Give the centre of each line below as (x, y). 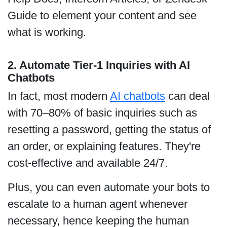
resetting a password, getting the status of (109, 129)
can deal (187, 96)
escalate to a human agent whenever (97, 204)
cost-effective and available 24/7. (90, 163)
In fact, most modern (59, 96)
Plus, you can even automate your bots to (108, 187)
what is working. (50, 32)
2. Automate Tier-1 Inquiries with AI (99, 65)
